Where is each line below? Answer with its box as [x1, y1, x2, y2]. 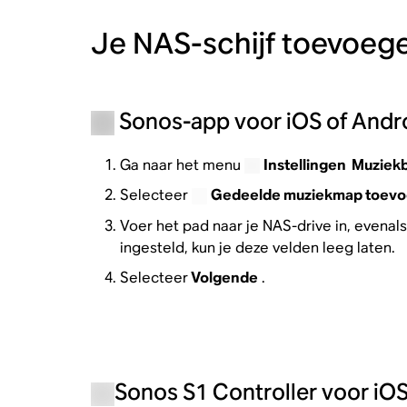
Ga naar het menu [119, 154, 244, 174]
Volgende [187, 268, 258, 288]
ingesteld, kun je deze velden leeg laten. [119, 237, 395, 257]
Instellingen [263, 154, 350, 174]
